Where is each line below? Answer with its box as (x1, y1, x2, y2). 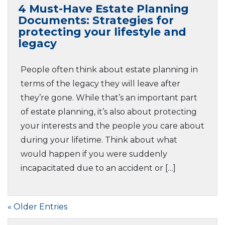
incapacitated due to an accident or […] (21, 163, 176, 173)
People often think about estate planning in (21, 65, 198, 74)
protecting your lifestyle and (18, 25, 186, 38)
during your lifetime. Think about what (21, 135, 177, 145)
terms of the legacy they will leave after (21, 79, 180, 88)
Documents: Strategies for (18, 14, 174, 27)
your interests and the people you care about (21, 121, 204, 131)
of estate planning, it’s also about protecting (21, 107, 197, 117)
